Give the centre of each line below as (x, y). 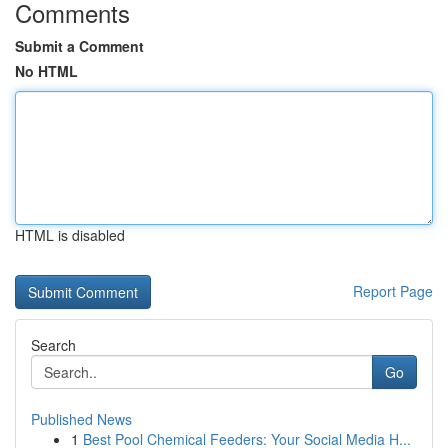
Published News (81, 419)
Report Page (393, 291)
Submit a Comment (79, 46)
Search (53, 345)
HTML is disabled (70, 235)
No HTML (46, 71)
